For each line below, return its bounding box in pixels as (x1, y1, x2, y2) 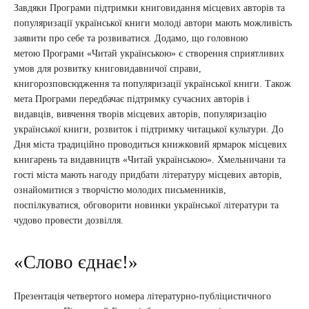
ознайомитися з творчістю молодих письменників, (14, 185, 226, 196)
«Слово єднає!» (14, 252, 138, 273)
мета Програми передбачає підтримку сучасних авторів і (14, 94, 250, 105)
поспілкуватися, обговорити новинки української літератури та (14, 200, 279, 211)
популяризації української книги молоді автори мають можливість (14, 18, 292, 29)
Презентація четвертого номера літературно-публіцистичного (14, 291, 271, 302)
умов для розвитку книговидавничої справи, (14, 63, 201, 74)
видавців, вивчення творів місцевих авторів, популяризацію (14, 109, 266, 120)
